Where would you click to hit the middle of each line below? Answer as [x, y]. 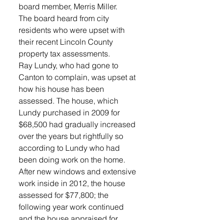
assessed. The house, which [69, 100]
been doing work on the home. [73, 159]
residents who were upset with [73, 30]
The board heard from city [65, 18]
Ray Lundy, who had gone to [69, 65]
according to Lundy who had [70, 148]
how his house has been [62, 89]
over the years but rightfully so [72, 136]
